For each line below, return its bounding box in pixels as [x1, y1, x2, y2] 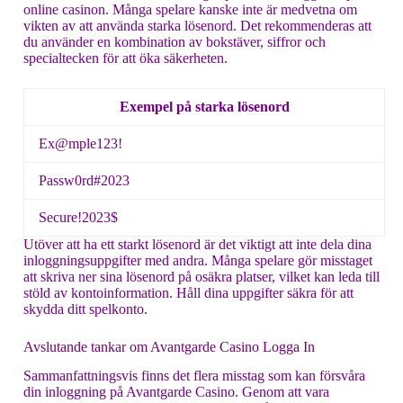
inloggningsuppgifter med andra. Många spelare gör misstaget [23, 252, 372, 268]
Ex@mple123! [39, 135, 122, 151]
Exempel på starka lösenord [119, 98, 290, 114]
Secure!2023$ [39, 209, 118, 225]
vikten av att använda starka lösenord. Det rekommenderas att [23, 17, 372, 33]
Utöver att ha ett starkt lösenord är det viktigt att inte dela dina [23, 236, 372, 252]
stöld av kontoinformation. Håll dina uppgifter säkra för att [23, 284, 354, 300]
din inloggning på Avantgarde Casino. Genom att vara [23, 384, 329, 400]
